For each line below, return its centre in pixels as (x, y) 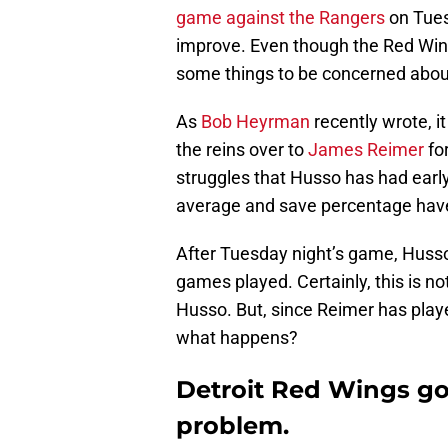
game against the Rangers (280, 18)
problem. (232, 426)
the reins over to (242, 150)
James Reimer (366, 150)
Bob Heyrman (255, 122)
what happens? (237, 338)
